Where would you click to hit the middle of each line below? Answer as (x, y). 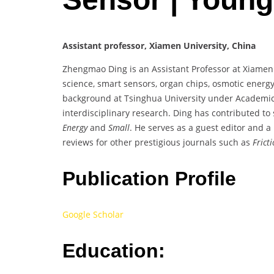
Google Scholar (93, 215)
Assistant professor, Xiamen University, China (159, 46)
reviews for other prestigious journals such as (157, 143)
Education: (114, 250)
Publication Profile (149, 178)
